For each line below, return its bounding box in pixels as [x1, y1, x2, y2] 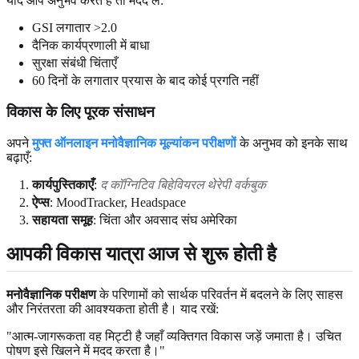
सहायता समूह [32, 212, 93, 227]
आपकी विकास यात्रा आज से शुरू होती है [6, 243, 276, 264]
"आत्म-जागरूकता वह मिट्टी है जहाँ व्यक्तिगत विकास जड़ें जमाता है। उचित [6, 329, 341, 343]
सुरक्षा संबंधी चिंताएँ [32, 56, 117, 71]
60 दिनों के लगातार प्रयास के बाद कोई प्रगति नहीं [32, 74, 259, 88]
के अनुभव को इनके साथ [236, 135, 348, 150]
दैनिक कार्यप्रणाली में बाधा [32, 38, 150, 53]
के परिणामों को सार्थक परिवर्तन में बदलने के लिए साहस [96, 287, 343, 301]
